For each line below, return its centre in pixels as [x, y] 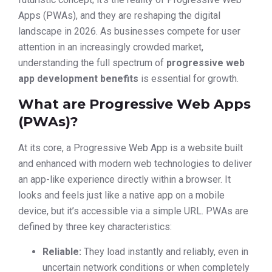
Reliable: [62, 251]
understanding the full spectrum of [92, 63]
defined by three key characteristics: [95, 227]
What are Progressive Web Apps [134, 104]
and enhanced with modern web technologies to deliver [135, 164]
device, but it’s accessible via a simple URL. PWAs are [133, 211]
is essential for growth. [189, 79]
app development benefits [78, 79]
